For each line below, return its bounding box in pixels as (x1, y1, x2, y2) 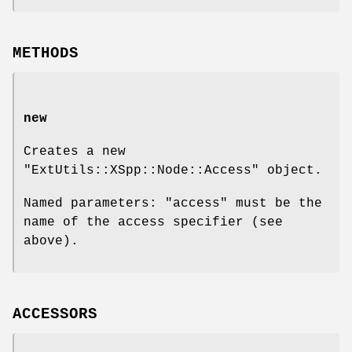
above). (24, 233, 79, 248)
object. (259, 163, 322, 178)
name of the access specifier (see (24, 214, 283, 229)
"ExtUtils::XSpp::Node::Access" (24, 163, 259, 178)
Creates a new (24, 144, 126, 159)
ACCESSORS (13, 305, 97, 323)
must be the (228, 196, 322, 211)
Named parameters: (24, 196, 165, 211)
